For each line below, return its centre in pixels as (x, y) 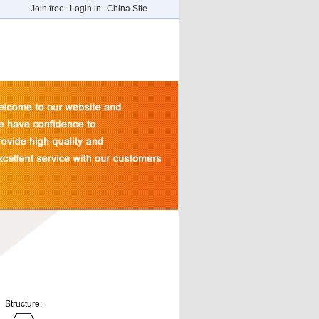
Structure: (23, 304)
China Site (127, 9)
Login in (85, 9)
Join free (47, 9)
